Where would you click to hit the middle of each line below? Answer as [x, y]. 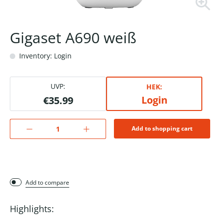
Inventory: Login [44, 56]
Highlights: [32, 209]
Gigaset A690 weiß [73, 38]
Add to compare [47, 183]
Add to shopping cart [162, 129]
